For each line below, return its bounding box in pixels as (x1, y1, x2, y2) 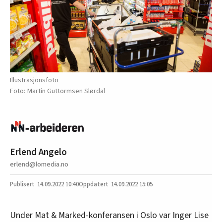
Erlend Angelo (10, 145, 67, 160)
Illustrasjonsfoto (10, 74, 58, 85)
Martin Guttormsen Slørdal (27, 85, 105, 96)
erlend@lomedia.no (10, 159, 68, 170)
